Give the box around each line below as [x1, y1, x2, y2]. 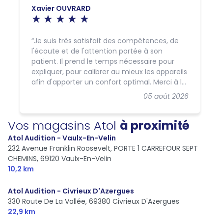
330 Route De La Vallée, [8, 196, 87, 206]
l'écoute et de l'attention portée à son [31, 46, 163, 56]
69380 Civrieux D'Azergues [89, 196, 179, 206]
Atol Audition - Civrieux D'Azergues [8, 186, 134, 196]
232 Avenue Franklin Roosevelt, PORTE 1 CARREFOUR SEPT [8, 143, 198, 153]
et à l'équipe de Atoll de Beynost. [31, 87, 143, 97]
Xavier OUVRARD [31, 3, 91, 13]
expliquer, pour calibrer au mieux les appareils [31, 66, 187, 77]
